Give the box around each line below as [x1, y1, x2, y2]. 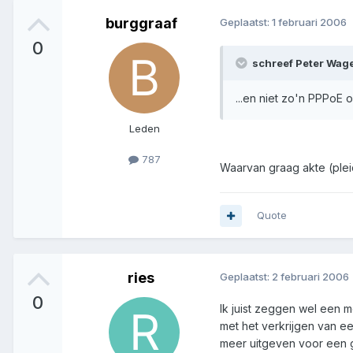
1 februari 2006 [272, 16, 347, 29]
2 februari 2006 [272, 270, 349, 284]
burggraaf [105, 15, 177, 32]
